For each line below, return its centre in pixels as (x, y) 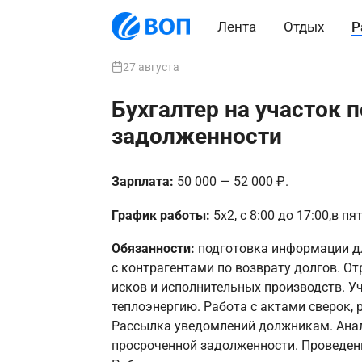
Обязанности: (153, 248)
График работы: (162, 215)
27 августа (151, 67)
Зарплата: (144, 181)
